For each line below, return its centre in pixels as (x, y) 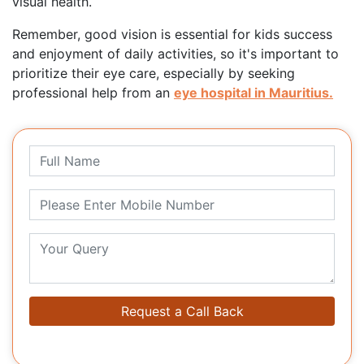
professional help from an (93, 93)
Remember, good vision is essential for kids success (172, 35)
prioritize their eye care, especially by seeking (154, 74)
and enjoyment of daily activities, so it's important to (175, 54)
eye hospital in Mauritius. (253, 93)
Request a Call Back (182, 312)
